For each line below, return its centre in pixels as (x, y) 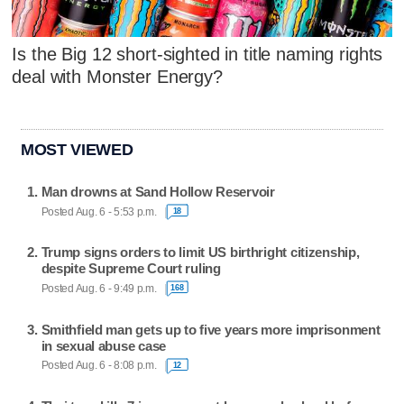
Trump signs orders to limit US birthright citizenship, (200, 252)
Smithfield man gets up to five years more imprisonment (211, 329)
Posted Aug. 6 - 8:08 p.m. (99, 366)
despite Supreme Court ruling (131, 269)
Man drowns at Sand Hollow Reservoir (158, 192)
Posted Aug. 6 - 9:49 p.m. (99, 288)
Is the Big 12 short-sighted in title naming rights (197, 54)
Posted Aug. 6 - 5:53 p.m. (99, 211)
